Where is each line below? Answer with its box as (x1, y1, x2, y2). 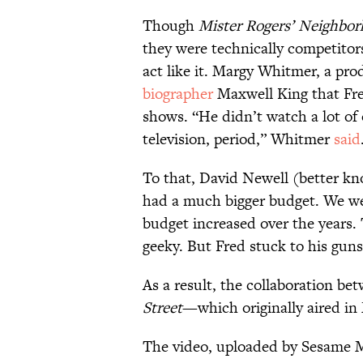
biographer (143, 83, 213, 105)
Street (143, 297, 182, 319)
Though (143, 15, 199, 37)
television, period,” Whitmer (143, 128, 334, 151)
